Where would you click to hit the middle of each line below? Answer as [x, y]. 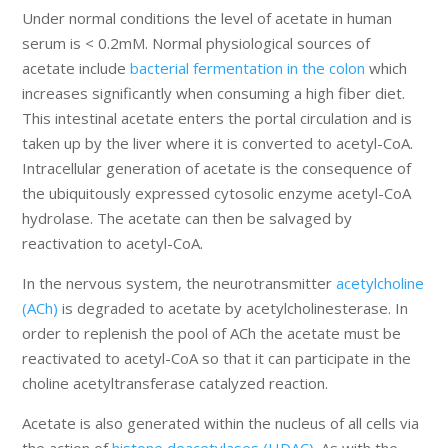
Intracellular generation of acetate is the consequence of [217, 168]
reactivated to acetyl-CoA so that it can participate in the [217, 358]
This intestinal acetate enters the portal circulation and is [217, 118]
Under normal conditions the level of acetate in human [207, 18]
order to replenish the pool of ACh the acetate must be [212, 333]
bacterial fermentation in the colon [248, 68]
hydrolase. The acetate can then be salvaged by [187, 218]
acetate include [76, 68]
